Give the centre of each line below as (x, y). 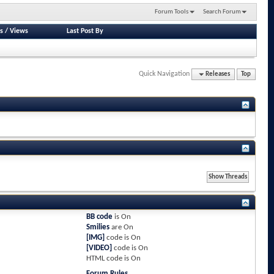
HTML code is (109, 258)
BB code (100, 217)
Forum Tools (171, 12)
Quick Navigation (165, 74)
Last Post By (85, 31)
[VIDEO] (99, 248)
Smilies (98, 227)
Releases (218, 74)
